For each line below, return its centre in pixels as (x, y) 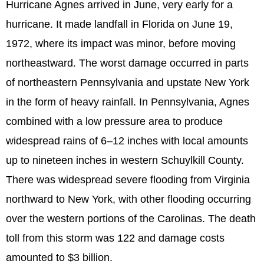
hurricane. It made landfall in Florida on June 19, (119, 24)
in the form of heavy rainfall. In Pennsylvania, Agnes (128, 102)
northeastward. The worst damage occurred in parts (127, 63)
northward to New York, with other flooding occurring (128, 199)
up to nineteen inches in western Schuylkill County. (125, 161)
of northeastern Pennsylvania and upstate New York (128, 83)
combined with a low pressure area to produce (114, 122)
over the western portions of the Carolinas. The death (131, 219)
